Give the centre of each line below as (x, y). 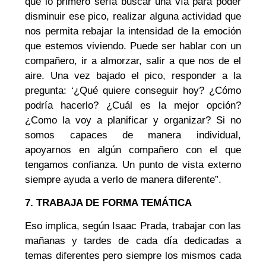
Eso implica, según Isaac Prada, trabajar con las (133, 226)
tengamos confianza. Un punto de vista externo (133, 164)
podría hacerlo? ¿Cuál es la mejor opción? (133, 105)
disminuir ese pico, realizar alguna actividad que (133, 16)
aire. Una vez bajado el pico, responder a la (133, 75)
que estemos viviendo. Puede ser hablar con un (133, 46)
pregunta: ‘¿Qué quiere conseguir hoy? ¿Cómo (133, 90)
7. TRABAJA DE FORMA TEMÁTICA (109, 202)
